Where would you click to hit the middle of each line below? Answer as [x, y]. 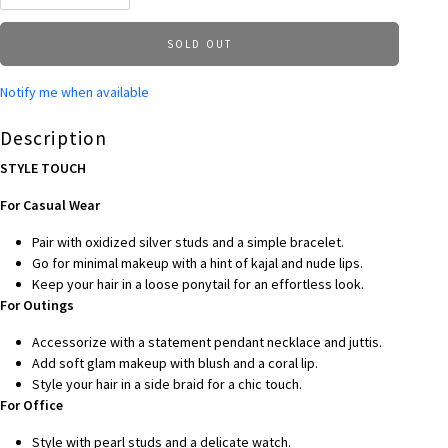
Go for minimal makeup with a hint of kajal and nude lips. [197, 262]
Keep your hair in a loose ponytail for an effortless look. [197, 283]
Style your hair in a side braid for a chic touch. [166, 383]
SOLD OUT [199, 43]
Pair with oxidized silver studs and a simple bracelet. [187, 241]
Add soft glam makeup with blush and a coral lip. [174, 362]
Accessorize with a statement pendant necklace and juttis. [206, 341]
